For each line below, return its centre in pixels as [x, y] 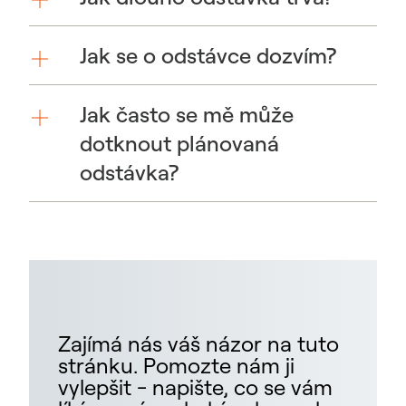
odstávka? [130, 172]
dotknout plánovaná [179, 143]
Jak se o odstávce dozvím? [208, 55]
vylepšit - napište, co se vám [195, 387]
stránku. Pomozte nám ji [176, 365]
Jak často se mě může [187, 114]
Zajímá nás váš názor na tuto [198, 343]
